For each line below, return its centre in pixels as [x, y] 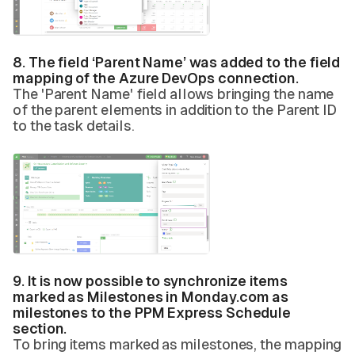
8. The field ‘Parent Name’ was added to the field [177, 62]
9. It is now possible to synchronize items [150, 281]
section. [42, 328]
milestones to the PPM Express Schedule [152, 313]
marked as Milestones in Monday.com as [151, 297]
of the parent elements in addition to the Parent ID [175, 110]
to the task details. [74, 126]
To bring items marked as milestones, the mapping [177, 344]
